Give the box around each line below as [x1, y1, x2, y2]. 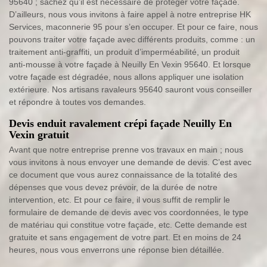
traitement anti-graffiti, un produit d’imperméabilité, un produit [9, 47, 240, 57]
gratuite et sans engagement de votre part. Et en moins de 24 [9, 232, 241, 243]
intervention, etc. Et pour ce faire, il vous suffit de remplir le [9, 195, 230, 205]
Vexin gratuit [9, 129, 69, 141]
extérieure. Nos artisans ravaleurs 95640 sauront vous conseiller [9, 85, 252, 95]
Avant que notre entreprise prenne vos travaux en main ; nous [9, 145, 243, 155]
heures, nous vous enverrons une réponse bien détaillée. [9, 245, 224, 255]
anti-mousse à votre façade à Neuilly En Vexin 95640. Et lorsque [9, 60, 251, 70]
